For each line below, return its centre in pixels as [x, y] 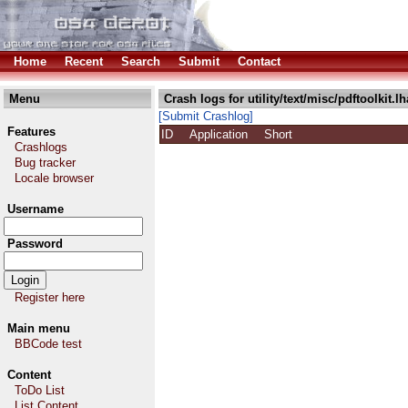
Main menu [39, 328]
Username [36, 209]
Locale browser [54, 178]
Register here [50, 297]
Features [31, 132]
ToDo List [40, 390]
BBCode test [48, 344]
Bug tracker [45, 163]
